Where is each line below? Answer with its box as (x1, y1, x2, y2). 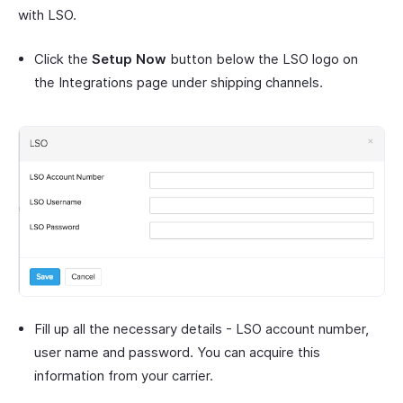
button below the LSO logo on (166, 50, 358, 68)
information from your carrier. (34, 367, 213, 385)
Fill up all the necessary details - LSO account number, (34, 320, 369, 338)
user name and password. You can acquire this (34, 344, 320, 362)
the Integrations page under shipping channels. (34, 74, 323, 92)
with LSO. (18, 6, 76, 24)
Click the (34, 50, 92, 68)
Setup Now (92, 50, 166, 68)
